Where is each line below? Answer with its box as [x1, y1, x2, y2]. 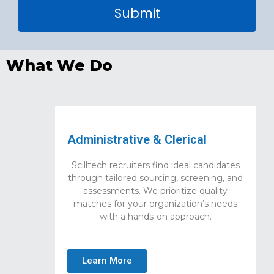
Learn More [82, 255, 132, 267]
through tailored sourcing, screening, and [68, 172, 243, 183]
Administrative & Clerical [67, 131, 207, 147]
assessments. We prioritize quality [83, 185, 228, 196]
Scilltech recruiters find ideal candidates [71, 159, 240, 171]
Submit [114, 4, 160, 22]
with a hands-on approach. [99, 210, 212, 222]
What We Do [6, 56, 113, 75]
